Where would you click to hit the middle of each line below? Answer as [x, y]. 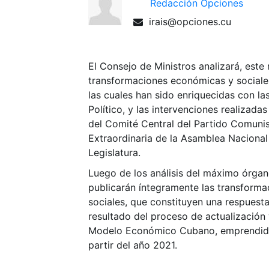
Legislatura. [114, 153]
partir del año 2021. [133, 245]
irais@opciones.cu [190, 22]
